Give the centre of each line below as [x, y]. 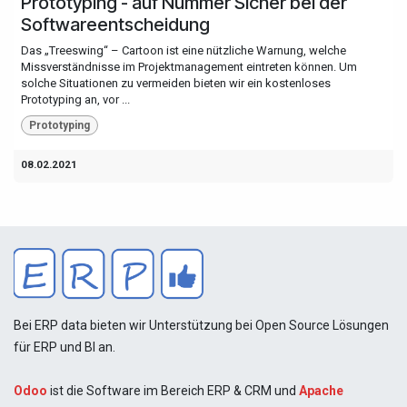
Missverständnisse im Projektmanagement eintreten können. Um [189, 66]
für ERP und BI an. [65, 347]
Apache [321, 391]
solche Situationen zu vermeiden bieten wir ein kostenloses [176, 83]
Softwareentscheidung [115, 24]
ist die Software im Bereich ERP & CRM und [174, 391]
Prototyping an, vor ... [75, 99]
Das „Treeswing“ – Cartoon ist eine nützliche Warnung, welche [184, 50]
